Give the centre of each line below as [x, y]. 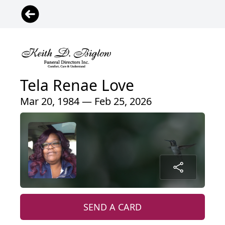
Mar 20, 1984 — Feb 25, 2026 [86, 101]
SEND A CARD [113, 207]
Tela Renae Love [77, 85]
